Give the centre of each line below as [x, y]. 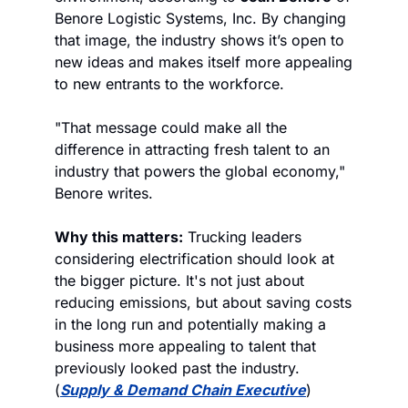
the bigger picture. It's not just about [179, 281]
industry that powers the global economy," [200, 172]
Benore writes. [104, 194]
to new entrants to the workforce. [169, 84]
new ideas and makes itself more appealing [204, 62]
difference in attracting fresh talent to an [192, 150]
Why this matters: [119, 237]
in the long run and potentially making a [190, 325]
